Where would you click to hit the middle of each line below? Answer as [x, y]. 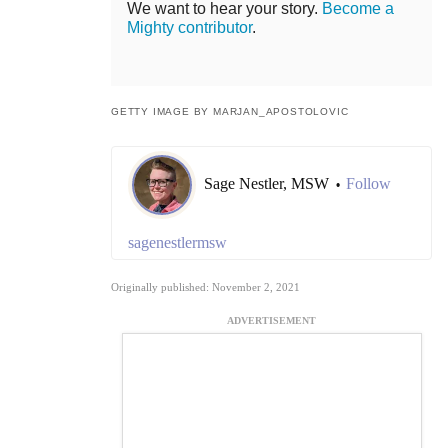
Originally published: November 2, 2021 [205, 287]
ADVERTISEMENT [271, 321]
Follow [368, 184]
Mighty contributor [189, 28]
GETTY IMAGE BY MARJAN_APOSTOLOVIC [230, 112]
